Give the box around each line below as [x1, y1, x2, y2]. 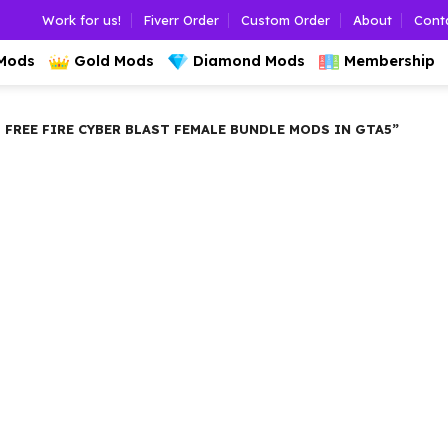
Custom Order [241, 11, 331, 28]
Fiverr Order [143, 11, 219, 28]
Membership [344, 52, 435, 70]
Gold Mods [74, 52, 154, 70]
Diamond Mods [193, 52, 305, 70]
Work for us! [42, 11, 122, 28]
